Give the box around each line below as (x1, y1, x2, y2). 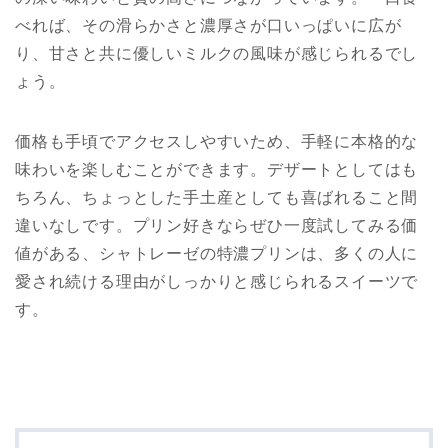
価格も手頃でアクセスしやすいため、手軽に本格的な (15, 133, 419, 151)
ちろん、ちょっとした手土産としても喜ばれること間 (15, 189, 419, 207)
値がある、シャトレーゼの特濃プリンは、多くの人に (15, 245, 419, 263)
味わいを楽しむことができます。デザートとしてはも (15, 161, 419, 179)
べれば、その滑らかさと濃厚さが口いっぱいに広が (15, 17, 402, 35)
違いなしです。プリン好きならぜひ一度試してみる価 (15, 217, 419, 235)
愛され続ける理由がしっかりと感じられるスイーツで (15, 273, 419, 291)
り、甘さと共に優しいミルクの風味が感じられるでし (15, 45, 419, 63)
